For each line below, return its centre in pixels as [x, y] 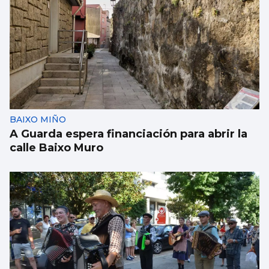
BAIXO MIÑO [38, 120]
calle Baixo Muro [56, 148]
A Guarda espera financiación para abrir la [128, 134]
